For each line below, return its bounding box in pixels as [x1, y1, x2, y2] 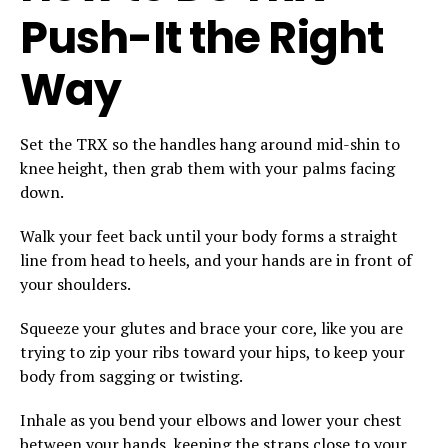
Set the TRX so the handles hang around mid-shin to [20, 132, 400, 155]
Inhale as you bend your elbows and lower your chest [20, 408, 402, 431]
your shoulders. [20, 272, 131, 295]
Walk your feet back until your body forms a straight [20, 224, 398, 247]
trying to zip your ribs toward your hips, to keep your [20, 340, 405, 363]
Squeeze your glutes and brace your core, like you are [20, 316, 403, 339]
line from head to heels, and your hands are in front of [20, 248, 412, 271]
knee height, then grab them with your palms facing [20, 156, 395, 179]
